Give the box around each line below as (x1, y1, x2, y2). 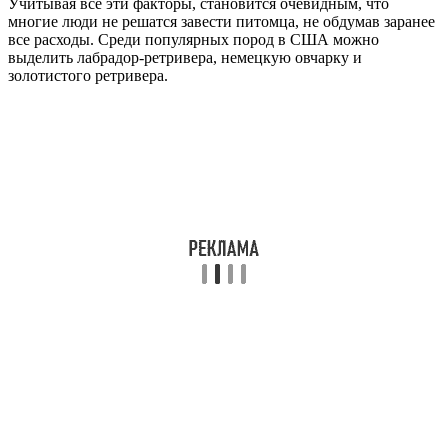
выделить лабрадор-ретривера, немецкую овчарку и (8, 49, 362, 67)
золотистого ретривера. (8, 67, 168, 85)
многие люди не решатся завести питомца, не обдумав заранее (8, 13, 435, 31)
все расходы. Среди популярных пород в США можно (8, 31, 379, 49)
